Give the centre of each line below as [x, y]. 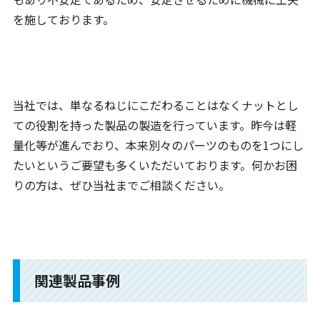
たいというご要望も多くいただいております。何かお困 [155, 165]
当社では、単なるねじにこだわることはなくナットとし [155, 105]
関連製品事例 [77, 281]
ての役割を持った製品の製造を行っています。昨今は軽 [154, 125]
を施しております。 [63, 20]
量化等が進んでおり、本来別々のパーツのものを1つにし [158, 145]
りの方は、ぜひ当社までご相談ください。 [121, 185]
